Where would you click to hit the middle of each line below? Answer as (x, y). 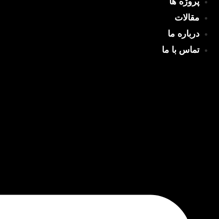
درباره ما (184, 34)
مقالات (187, 18)
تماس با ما (181, 50)
